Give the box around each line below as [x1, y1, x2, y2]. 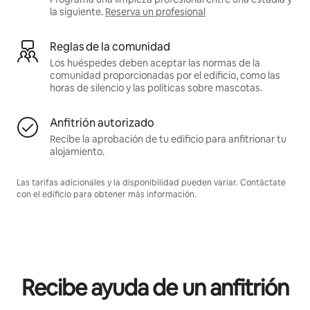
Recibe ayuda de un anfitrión [21, 273, 289, 302]
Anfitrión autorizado [50, 115, 154, 130]
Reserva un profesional [105, 5, 206, 18]
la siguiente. [50, 5, 103, 18]
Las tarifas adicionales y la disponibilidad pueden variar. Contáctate [17, 176, 286, 188]
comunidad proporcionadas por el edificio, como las [50, 69, 280, 82]
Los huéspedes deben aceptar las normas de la [50, 56, 260, 69]
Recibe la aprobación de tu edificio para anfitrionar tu [50, 132, 286, 145]
